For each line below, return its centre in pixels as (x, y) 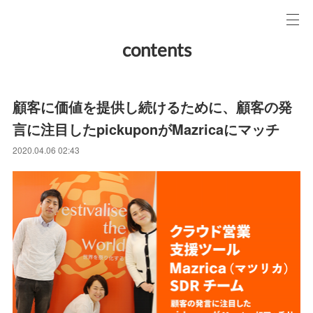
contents (156, 50)
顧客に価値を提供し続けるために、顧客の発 (153, 107)
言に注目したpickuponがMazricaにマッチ (146, 129)
